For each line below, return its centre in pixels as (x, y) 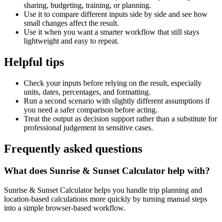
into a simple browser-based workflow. (65, 208)
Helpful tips (34, 62)
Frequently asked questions (73, 149)
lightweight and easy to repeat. (71, 41)
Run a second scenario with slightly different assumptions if (117, 101)
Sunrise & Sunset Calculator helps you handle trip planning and (103, 190)
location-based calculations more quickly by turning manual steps (106, 199)
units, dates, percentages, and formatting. (87, 92)
